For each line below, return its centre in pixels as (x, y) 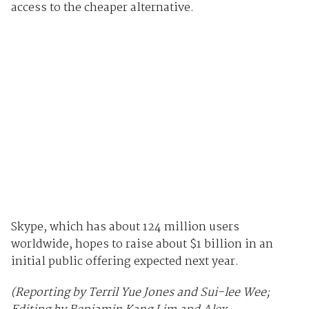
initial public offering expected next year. (124, 261)
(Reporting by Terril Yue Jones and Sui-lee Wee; (140, 292)
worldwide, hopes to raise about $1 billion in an (142, 244)
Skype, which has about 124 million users (125, 227)
